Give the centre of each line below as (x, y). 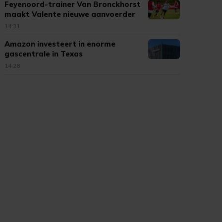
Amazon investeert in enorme (60, 44)
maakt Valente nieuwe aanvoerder (70, 14)
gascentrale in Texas (44, 54)
